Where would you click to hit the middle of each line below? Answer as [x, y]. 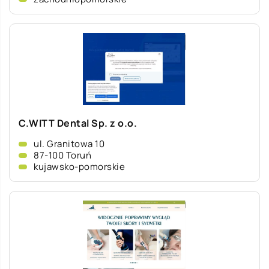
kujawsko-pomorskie [79, 167]
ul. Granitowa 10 [69, 144]
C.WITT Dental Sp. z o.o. [78, 123]
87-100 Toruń [62, 155]
